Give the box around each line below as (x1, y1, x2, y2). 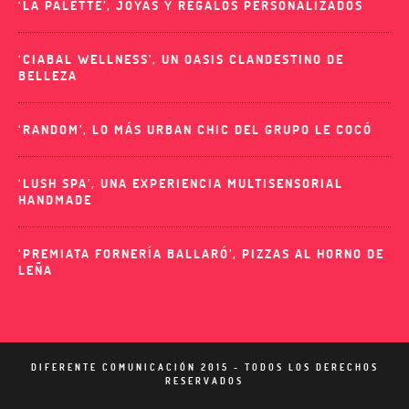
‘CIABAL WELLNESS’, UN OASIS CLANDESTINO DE (18, 51, 344, 68)
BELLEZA (18, 68, 78, 84)
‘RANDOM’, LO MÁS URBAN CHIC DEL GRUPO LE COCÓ (18, 121, 372, 138)
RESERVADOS (165, 375, 244, 387)
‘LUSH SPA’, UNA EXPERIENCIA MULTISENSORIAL (18, 175, 343, 192)
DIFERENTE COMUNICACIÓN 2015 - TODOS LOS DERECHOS (30, 362, 379, 373)
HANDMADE (18, 192, 92, 208)
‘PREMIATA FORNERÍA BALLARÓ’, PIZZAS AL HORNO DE (18, 246, 384, 262)
